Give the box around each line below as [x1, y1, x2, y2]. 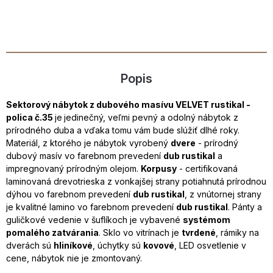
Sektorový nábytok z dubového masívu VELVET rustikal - [6, 99, 250, 110]
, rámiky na [216, 227, 259, 238]
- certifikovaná [177, 163, 238, 174]
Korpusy [141, 163, 177, 174]
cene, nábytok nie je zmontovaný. [6, 252, 142, 263]
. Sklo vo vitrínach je [99, 227, 182, 238]
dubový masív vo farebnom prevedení [6, 150, 163, 161]
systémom [183, 214, 230, 225]
